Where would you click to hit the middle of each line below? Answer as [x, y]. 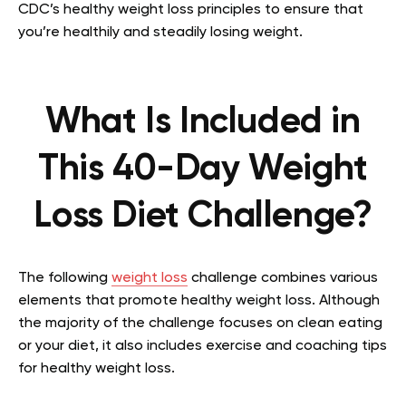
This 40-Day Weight [203, 169]
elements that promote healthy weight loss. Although [199, 301]
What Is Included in [203, 122]
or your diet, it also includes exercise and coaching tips [203, 346]
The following [65, 278]
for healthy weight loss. [98, 369]
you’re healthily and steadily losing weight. [160, 33]
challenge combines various [283, 278]
